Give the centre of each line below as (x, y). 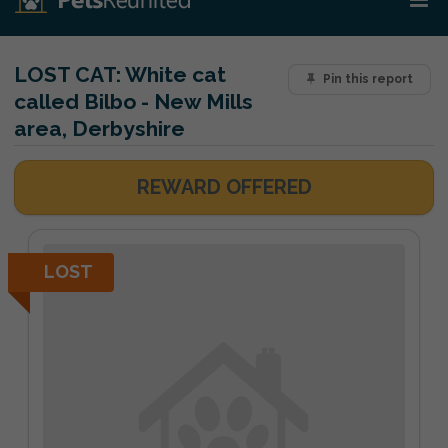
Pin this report (367, 79)
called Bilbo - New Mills (133, 101)
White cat (173, 74)
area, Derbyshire (99, 128)
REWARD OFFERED (224, 187)
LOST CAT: (67, 74)
